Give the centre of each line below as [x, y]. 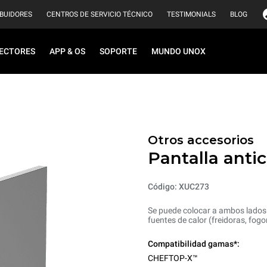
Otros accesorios [201, 140]
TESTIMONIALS [191, 14]
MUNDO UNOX [178, 51]
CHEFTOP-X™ [173, 258]
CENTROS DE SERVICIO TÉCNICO [100, 14]
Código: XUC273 [178, 187]
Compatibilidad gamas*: [194, 244]
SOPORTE [118, 51]
